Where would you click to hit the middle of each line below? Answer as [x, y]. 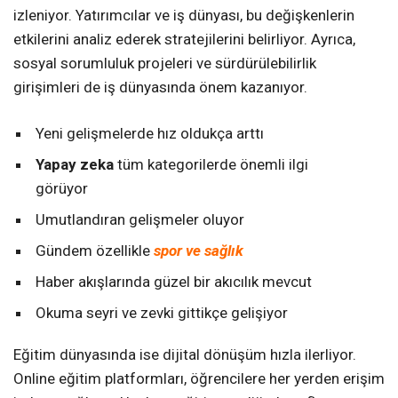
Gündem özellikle [95, 251]
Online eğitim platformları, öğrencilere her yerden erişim [199, 379]
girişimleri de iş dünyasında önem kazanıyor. [160, 88]
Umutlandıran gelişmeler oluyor [140, 220]
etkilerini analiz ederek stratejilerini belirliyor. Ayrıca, [184, 40]
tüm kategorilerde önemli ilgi [211, 165]
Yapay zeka [75, 165]
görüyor [62, 189]
